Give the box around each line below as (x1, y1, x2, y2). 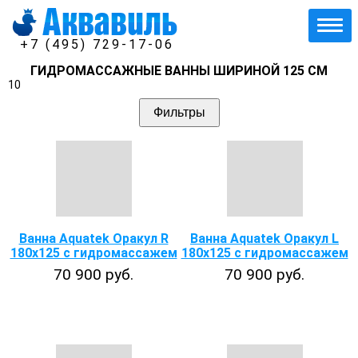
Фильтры (153, 105, 205, 119)
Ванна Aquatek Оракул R (18, 231, 169, 246)
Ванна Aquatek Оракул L (190, 231, 339, 246)
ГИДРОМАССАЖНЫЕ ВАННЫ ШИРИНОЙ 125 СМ (30, 63, 328, 78)
